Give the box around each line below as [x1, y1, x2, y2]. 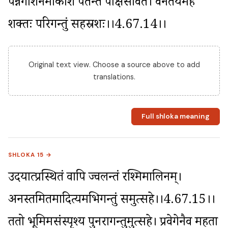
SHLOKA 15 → [8, 151, 52, 159]
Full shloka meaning [141, 112, 210, 121]
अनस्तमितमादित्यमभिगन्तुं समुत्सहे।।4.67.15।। [8, 191, 215, 211]
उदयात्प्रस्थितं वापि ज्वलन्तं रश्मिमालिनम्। [8, 168, 182, 189]
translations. [93, 72, 135, 81]
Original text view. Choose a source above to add [28, 60, 200, 69]
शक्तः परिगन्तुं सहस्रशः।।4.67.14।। [8, 16, 166, 36]
